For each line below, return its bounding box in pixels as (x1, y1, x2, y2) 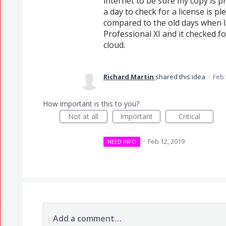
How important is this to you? (42, 99, 139, 108)
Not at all (68, 111, 99, 121)
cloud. (103, 39, 125, 50)
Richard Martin (103, 72, 154, 81)
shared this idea (155, 72, 207, 81)
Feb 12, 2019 (148, 137, 185, 146)
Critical (178, 111, 200, 121)
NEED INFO (107, 138, 137, 145)
